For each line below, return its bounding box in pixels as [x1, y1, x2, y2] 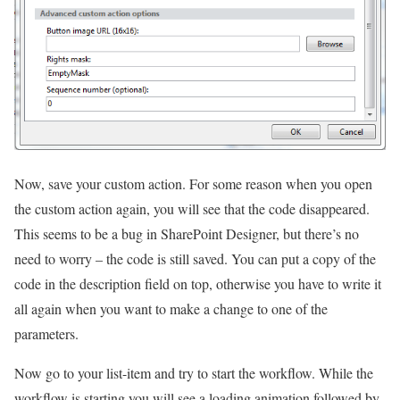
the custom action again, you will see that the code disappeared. [14, 199, 370, 219]
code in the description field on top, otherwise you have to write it [14, 274, 381, 294]
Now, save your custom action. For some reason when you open [14, 174, 372, 194]
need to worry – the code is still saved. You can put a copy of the [14, 249, 376, 269]
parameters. [14, 324, 79, 344]
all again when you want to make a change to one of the [14, 299, 328, 319]
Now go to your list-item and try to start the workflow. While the [14, 363, 373, 383]
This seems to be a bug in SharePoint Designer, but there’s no [14, 224, 359, 244]
